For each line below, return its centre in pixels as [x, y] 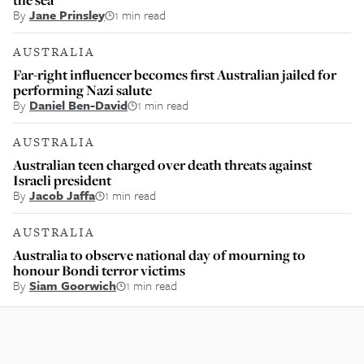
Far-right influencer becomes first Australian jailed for [175, 74]
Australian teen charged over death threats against [162, 165]
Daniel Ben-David [78, 105]
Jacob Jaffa [62, 195]
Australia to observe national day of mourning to [159, 255]
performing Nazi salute [82, 90]
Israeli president [62, 180]
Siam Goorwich [73, 285]
